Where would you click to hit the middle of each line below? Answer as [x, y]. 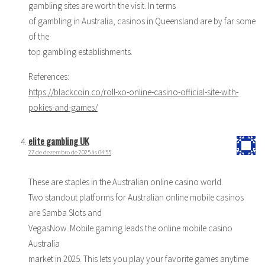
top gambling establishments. [80, 51]
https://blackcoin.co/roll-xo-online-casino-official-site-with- [133, 92]
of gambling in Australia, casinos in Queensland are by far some [142, 21]
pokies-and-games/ [63, 107]
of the [39, 36]
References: [49, 76]
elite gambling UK [59, 140]
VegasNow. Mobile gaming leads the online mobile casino [130, 228]
